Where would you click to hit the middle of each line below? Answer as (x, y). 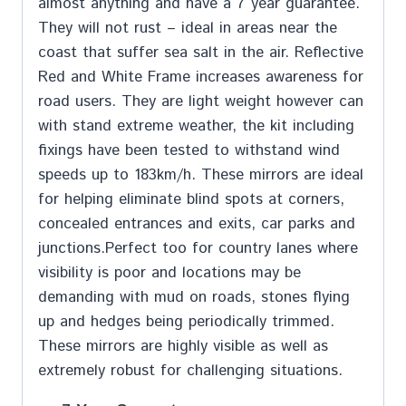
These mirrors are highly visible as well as (183, 346)
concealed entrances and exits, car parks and (197, 223)
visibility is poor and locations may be (169, 272)
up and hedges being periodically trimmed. (186, 321)
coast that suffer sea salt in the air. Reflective (201, 52)
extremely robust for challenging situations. (190, 370)
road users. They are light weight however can (201, 101)
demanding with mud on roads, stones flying (194, 297)
